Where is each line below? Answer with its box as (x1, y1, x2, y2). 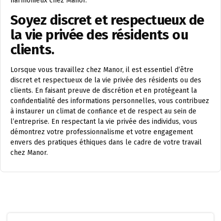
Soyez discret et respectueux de (10, 12, 204, 29)
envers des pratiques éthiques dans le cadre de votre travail (10, 138, 202, 147)
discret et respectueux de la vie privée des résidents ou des (10, 76, 201, 85)
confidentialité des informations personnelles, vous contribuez (10, 97, 209, 106)
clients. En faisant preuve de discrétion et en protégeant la (10, 86, 197, 95)
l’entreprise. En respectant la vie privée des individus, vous (10, 117, 197, 126)
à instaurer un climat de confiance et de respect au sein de (10, 107, 196, 116)
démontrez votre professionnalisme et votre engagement (10, 128, 193, 137)
